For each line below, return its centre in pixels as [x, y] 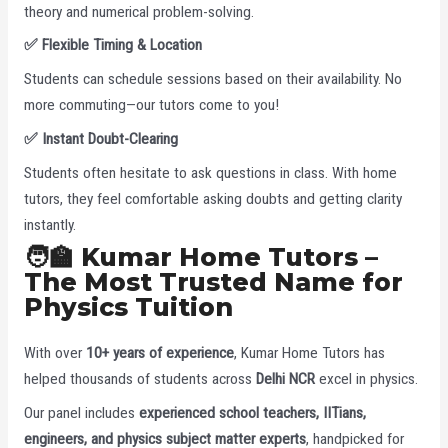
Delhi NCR [285, 379]
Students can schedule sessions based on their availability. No [212, 79]
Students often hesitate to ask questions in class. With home [210, 172]
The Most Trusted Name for [213, 282]
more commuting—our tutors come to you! [151, 105]
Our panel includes [81, 413]
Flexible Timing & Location [119, 45]
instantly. [49, 224]
